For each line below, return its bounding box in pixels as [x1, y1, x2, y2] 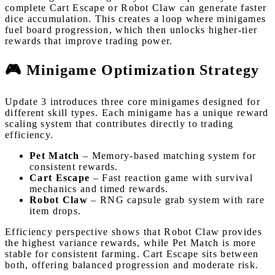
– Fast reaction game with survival [90, 172, 253, 184]
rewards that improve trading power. [5, 36, 173, 47]
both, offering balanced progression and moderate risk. [5, 260, 259, 271]
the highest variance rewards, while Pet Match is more [5, 238, 256, 249]
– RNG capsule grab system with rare [88, 195, 265, 206]
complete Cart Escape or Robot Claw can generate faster [5, 2, 267, 14]
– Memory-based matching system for [79, 150, 257, 161]
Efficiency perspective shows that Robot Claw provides [5, 227, 262, 238]
